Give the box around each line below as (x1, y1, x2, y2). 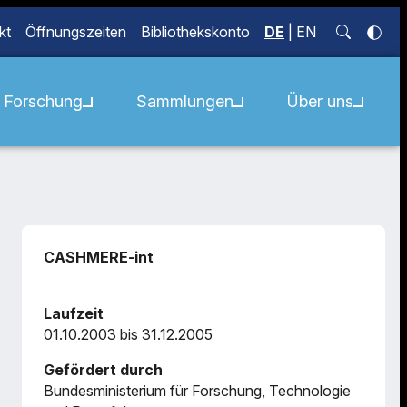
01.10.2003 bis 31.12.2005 (44, 325, 213, 343)
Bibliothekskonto (141, 23, 250, 41)
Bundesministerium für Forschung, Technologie (44, 382, 351, 400)
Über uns (287, 92, 353, 111)
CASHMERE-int (44, 248, 154, 266)
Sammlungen (136, 92, 233, 111)
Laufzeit (44, 304, 104, 323)
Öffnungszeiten (25, 23, 126, 41)
